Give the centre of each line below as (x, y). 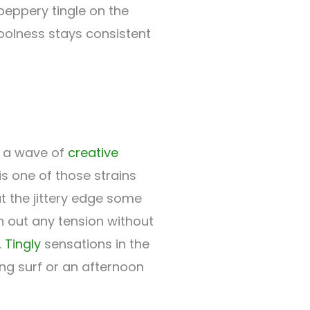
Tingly (23, 244)
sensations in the (95, 244)
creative (93, 153)
